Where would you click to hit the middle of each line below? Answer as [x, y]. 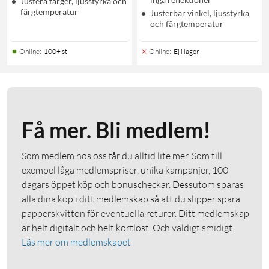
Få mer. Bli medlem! [116, 129]
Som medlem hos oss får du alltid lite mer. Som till [122, 155]
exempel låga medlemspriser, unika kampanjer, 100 [125, 170]
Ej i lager [186, 51]
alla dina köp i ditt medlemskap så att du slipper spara [131, 198]
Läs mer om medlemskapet [76, 242]
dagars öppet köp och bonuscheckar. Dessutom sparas [133, 184]
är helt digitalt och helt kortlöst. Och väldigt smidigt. [128, 227]
